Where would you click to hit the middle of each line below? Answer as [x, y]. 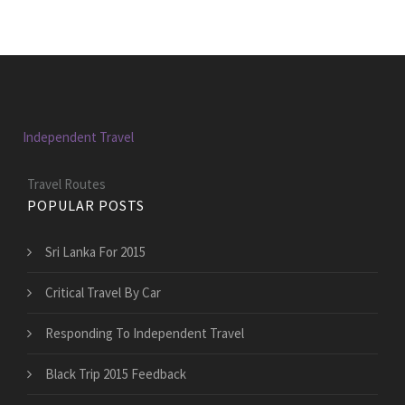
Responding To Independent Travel [145, 334]
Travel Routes [66, 184]
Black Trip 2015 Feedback [116, 374]
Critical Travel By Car [103, 293]
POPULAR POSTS [86, 206]
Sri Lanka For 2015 [95, 252]
